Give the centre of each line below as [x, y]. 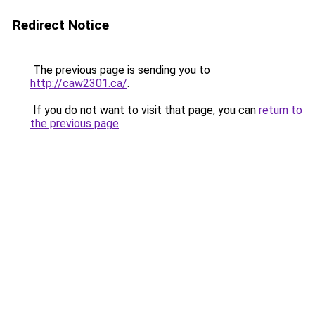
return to [281, 110]
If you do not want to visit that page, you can [144, 110]
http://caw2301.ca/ [79, 83]
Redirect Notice [61, 25]
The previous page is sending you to [120, 70]
